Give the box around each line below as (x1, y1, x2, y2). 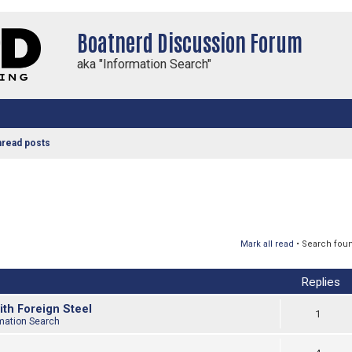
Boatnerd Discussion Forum (77, 27, 302, 56)
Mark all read (240, 238, 294, 249)
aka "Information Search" (77, 57, 211, 71)
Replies (301, 274, 340, 289)
